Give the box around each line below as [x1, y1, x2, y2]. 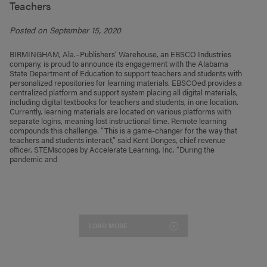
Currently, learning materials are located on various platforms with [10, 105, 232, 117]
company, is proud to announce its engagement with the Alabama [10, 57, 229, 69]
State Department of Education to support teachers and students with [10, 67, 243, 79]
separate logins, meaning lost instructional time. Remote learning [10, 114, 227, 126]
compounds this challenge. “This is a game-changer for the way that [10, 124, 238, 136]
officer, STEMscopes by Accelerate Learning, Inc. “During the [10, 143, 215, 155]
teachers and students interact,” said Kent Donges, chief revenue [10, 133, 226, 145]
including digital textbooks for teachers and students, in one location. [10, 95, 239, 107]
